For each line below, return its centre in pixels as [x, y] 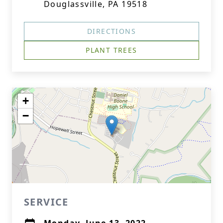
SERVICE [46, 202]
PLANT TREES [111, 50]
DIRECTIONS [111, 31]
